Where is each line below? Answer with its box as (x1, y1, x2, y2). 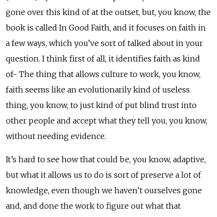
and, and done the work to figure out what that (6, 201, 181, 211)
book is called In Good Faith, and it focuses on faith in (6, 22, 206, 32)
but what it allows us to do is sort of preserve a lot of (6, 170, 201, 180)
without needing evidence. (6, 131, 106, 141)
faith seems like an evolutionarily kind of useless (6, 84, 190, 94)
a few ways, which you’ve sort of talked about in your (6, 38, 203, 48)
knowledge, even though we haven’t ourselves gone (6, 185, 202, 195)
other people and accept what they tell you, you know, (6, 115, 207, 125)
